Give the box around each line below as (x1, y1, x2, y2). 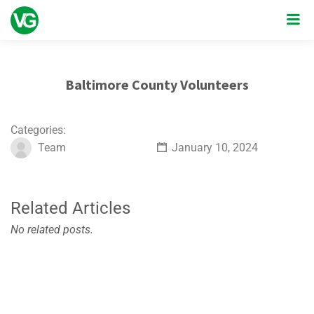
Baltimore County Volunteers (65, 76, 249, 93)
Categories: (11, 123, 66, 137)
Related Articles (11, 198, 130, 218)
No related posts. (11, 223, 93, 236)
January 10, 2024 (168, 141, 258, 155)
